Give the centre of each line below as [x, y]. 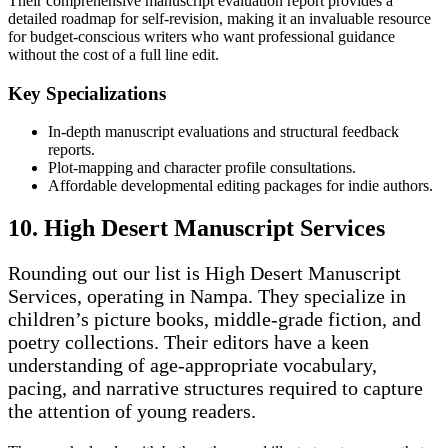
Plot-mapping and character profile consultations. [202, 168]
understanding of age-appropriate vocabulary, [192, 365]
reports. [71, 150]
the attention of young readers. [132, 411]
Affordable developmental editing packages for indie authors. [240, 186]
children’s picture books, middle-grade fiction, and [214, 319]
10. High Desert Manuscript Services [196, 228]
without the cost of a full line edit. [113, 54]
